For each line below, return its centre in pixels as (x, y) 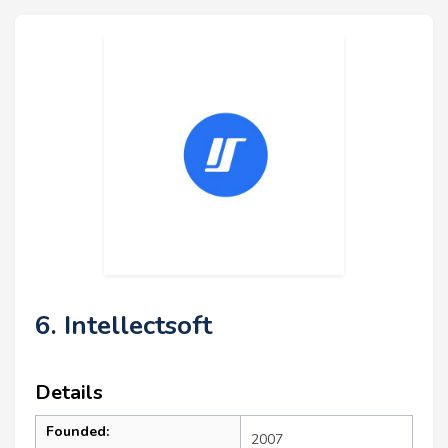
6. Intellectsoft (123, 325)
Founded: (77, 431)
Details (69, 392)
